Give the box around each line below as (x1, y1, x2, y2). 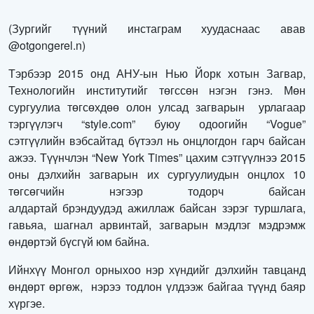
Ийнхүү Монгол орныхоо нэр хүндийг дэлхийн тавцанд (8, 261, 306, 278)
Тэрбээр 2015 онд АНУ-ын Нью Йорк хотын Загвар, (8, 65, 306, 81)
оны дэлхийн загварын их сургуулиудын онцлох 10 (8, 166, 306, 182)
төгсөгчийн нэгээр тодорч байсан (8, 183, 306, 199)
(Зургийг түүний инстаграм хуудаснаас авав (8, 20, 306, 36)
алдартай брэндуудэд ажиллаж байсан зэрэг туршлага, (8, 200, 306, 216)
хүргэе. (8, 295, 45, 311)
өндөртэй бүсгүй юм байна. (8, 233, 149, 250)
